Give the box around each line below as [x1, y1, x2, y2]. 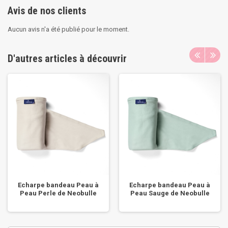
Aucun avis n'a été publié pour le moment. [8, 25, 129, 34]
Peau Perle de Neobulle [20, 189, 97, 197]
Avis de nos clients [8, 5, 86, 17]
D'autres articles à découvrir [8, 52, 127, 65]
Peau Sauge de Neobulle [130, 189, 210, 197]
